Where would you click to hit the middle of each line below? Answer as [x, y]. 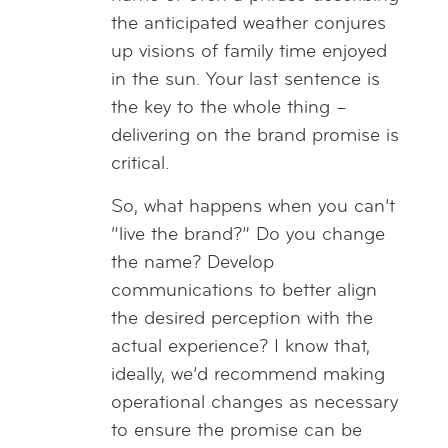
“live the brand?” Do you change [247, 235]
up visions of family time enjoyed [248, 52]
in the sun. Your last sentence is [245, 80]
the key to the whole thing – [228, 108]
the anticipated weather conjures [248, 24]
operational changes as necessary [254, 403]
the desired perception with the [241, 319]
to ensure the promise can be [236, 431]
